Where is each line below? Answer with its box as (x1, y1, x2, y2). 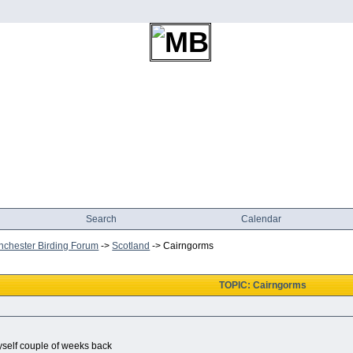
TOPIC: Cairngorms (218, 280, 307, 292)
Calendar (241, 214, 282, 225)
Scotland (112, 240, 150, 252)
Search (85, 214, 117, 225)
